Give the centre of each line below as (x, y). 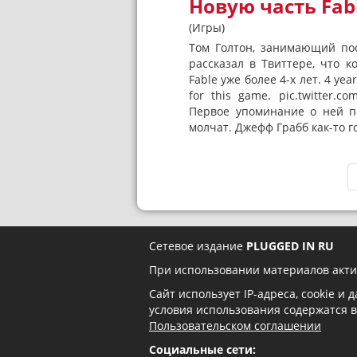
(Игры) (207, 27)
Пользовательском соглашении (235, 326)
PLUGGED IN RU (290, 246)
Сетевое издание (198, 246)
